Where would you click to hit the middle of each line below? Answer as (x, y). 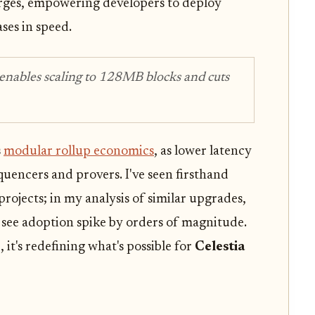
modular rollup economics (79, 152)
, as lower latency (203, 152)
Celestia (220, 247)
